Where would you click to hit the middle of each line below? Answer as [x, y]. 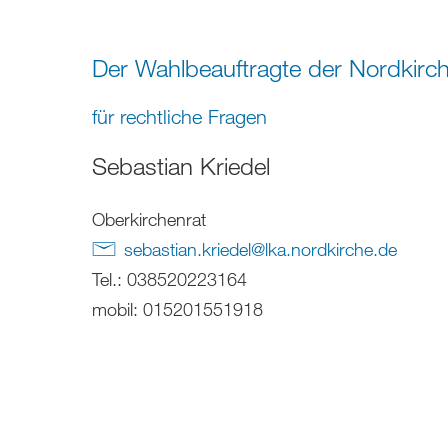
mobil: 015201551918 [177, 308]
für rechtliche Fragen [179, 116]
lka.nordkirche [319, 248]
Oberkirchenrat [149, 218]
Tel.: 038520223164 [169, 278]
